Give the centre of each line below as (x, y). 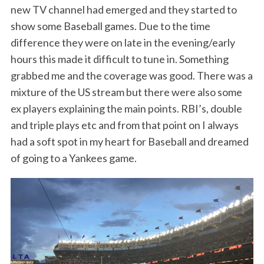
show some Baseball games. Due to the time (110, 26)
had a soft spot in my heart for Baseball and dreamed (129, 142)
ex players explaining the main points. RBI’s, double (126, 109)
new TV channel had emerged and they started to (123, 10)
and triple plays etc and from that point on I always (124, 125)
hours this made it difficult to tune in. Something (119, 59)
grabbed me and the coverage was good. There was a (131, 76)
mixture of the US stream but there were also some (126, 92)
